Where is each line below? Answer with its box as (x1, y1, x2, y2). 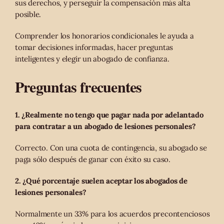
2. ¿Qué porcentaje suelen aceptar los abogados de (15, 175, 187, 185)
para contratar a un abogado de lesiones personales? (15, 121, 196, 131)
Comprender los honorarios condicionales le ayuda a (15, 30, 194, 40)
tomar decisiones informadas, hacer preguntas (15, 42, 173, 52)
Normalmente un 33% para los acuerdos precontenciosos (15, 208, 210, 218)
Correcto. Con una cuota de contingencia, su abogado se (15, 142, 207, 152)
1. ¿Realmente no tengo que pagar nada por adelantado (15, 109, 203, 119)
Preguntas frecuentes (15, 75, 142, 97)
